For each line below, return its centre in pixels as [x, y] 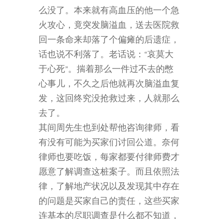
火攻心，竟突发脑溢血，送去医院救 [109, 26]
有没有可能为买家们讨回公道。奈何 [109, 143]
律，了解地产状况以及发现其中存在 [109, 187]
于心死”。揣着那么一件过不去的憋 [106, 70]
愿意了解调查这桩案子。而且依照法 [109, 172]
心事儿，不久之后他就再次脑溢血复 [109, 84]
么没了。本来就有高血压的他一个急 [109, 11]
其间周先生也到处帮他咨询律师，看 [109, 128]
